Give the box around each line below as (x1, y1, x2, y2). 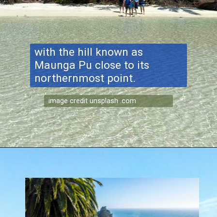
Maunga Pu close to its (34, 58, 149, 72)
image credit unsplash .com (48, 96, 137, 106)
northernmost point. (34, 71, 136, 85)
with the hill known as (34, 45, 143, 59)
